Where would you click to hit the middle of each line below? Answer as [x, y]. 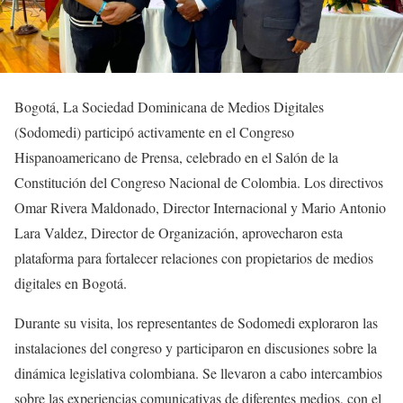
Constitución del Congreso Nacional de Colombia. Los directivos [199, 182]
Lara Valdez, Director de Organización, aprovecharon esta [179, 232]
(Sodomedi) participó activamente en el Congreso [154, 131]
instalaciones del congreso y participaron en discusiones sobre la [196, 347]
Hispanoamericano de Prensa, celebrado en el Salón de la [176, 157]
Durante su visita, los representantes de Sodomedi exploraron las [196, 322]
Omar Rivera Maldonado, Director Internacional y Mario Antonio [200, 207]
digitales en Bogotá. [71, 282]
